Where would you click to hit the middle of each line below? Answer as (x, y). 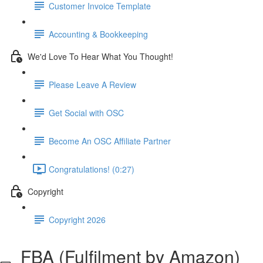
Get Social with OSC (86, 112)
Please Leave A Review (92, 84)
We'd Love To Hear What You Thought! (100, 56)
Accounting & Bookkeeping (98, 34)
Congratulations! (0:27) (92, 169)
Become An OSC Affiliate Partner (110, 141)
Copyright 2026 (77, 219)
